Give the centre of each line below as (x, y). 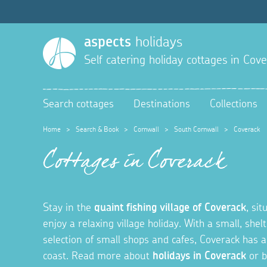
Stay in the (69, 208)
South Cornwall (196, 129)
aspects (108, 43)
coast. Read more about (98, 256)
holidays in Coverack (199, 256)
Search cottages (78, 105)
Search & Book (97, 129)
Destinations (162, 105)
